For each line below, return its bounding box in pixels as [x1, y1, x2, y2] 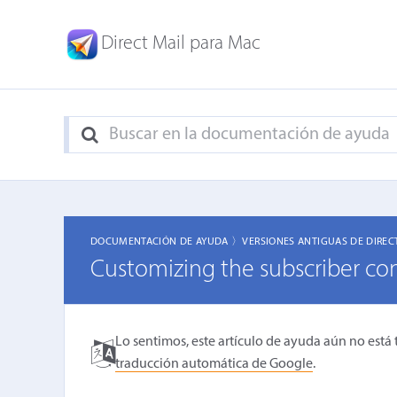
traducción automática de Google [114, 357, 313, 371]
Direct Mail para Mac [101, 34, 261, 54]
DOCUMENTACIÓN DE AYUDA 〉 [90, 237, 243, 247]
